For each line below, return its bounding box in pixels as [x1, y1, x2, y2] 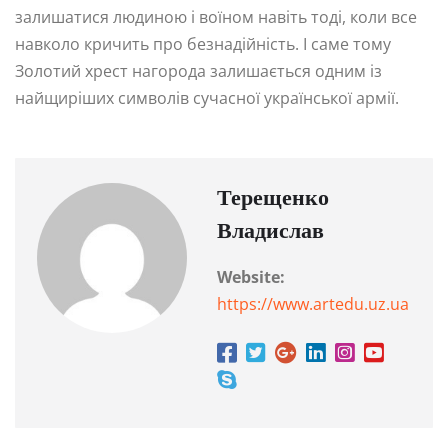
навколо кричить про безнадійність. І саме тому [15, 33, 391, 56]
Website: [217, 266, 285, 289]
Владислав [217, 221, 324, 245]
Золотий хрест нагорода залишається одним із [15, 60, 382, 83]
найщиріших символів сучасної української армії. [15, 87, 399, 110]
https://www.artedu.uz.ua [217, 293, 409, 316]
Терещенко [217, 188, 329, 212]
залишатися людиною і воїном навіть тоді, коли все [15, 6, 417, 29]
